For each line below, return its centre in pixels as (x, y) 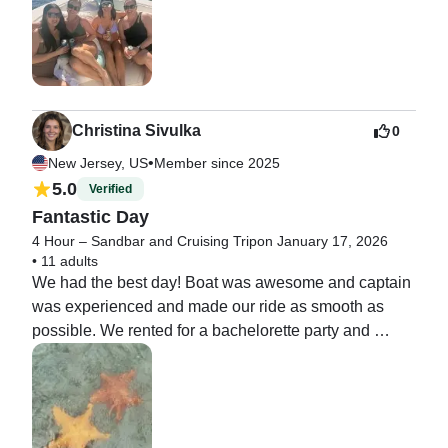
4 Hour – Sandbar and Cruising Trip (144, 240)
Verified (110, 189)
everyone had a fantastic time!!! (141, 354)
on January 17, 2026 (322, 240)
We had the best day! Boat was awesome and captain (221, 282)
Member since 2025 (217, 162)
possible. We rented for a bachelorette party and (201, 330)
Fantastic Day (90, 216)
